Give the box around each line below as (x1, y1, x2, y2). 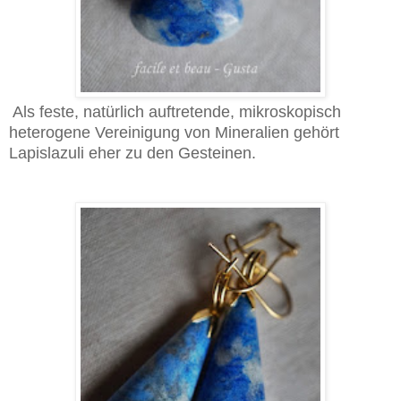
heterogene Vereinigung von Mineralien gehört (9, 124, 339, 142)
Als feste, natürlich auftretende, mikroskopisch (13, 103, 341, 122)
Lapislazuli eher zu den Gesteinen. (9, 144, 256, 163)
